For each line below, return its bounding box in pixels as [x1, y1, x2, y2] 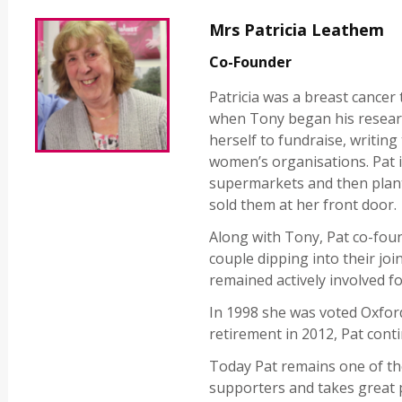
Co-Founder [209, 52, 293, 73]
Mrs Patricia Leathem [209, 19, 385, 41]
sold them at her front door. [209, 195, 398, 215]
